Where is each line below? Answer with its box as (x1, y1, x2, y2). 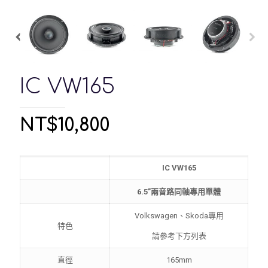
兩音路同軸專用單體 (151, 187, 221, 196)
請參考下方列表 (151, 232, 206, 240)
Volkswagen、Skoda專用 (134, 211, 224, 220)
